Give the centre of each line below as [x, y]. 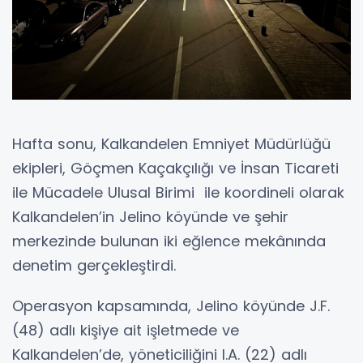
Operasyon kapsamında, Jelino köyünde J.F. [171, 306]
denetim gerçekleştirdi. [94, 266]
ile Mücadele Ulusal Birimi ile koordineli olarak [178, 193]
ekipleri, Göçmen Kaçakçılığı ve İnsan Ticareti [175, 169]
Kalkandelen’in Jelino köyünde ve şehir [150, 217]
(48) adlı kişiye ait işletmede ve [126, 331]
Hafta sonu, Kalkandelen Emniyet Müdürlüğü [171, 144]
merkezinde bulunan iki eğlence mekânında [169, 241]
